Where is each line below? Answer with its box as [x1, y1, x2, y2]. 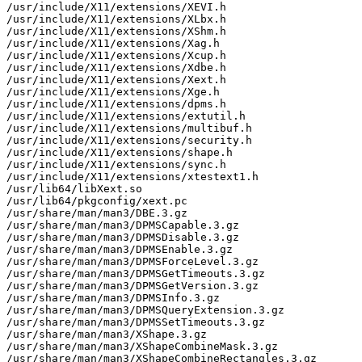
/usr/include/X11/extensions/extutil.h [6, 109, 246, 122]
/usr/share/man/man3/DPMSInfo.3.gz [6, 291, 220, 304]
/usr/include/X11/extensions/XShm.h [6, 24, 226, 37]
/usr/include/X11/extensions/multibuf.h [6, 121, 252, 134]
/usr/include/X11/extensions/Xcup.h [6, 48, 226, 61]
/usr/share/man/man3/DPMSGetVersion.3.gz [6, 279, 259, 292]
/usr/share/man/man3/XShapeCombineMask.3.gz [6, 339, 278, 352]
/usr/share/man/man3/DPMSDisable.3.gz [6, 230, 239, 243]
